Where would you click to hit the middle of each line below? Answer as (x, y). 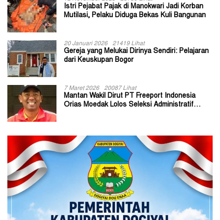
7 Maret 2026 (82, 89)
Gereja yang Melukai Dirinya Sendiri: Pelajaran (136, 52)
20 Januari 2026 (86, 44)
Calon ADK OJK (89, 114)
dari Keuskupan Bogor (99, 61)
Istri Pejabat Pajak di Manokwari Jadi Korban (134, 7)
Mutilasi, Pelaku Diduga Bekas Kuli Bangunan (135, 16)
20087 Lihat (120, 89)
